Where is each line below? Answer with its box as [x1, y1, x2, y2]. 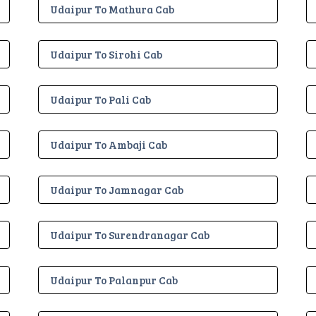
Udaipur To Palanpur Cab [50, 272, 178, 287]
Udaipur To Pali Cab [50, 92, 151, 107]
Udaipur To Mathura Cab [50, 1, 174, 16]
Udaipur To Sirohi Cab [50, 47, 162, 61]
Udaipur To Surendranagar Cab [50, 227, 209, 242]
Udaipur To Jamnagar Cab [50, 182, 183, 197]
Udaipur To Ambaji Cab [50, 137, 167, 152]
